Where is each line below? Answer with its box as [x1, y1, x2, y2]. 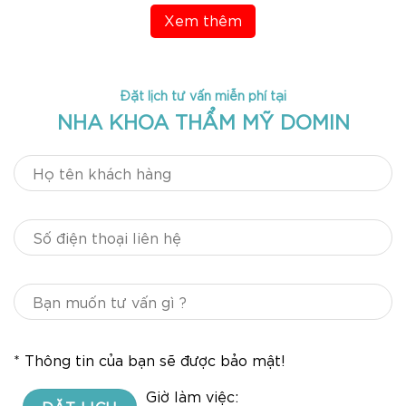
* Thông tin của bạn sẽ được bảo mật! [14, 349, 285, 369]
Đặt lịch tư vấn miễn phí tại [120, 86, 286, 103]
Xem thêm [164, 9, 242, 29]
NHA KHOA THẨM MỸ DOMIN [56, 107, 350, 133]
